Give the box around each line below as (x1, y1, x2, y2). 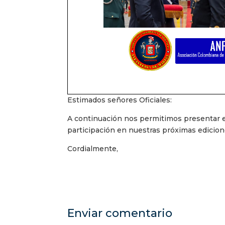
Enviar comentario (67, 206, 173, 220)
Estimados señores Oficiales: (67, 95, 172, 105)
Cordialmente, (67, 144, 119, 154)
